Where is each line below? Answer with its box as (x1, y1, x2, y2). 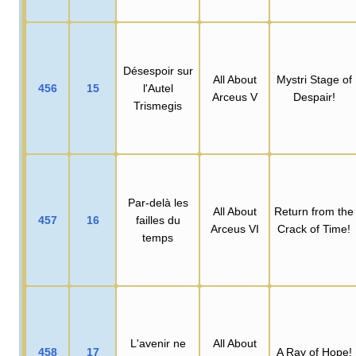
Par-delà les (127, 195, 188, 209)
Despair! (292, 90, 335, 103)
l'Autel (142, 81, 173, 95)
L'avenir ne (130, 336, 186, 350)
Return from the (274, 204, 354, 218)
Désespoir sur (122, 64, 193, 77)
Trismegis (133, 99, 182, 112)
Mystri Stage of (276, 72, 352, 86)
